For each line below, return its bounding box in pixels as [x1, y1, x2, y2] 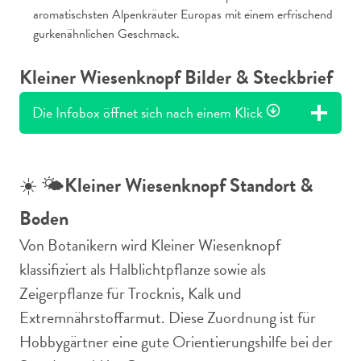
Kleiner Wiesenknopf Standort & [64, 171, 313, 200]
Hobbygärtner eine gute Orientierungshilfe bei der [19, 330, 333, 354]
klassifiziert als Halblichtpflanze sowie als [19, 257, 266, 281]
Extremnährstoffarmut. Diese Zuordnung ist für [19, 305, 316, 330]
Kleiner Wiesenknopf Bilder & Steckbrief [19, 63, 333, 92]
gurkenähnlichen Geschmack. [32, 24, 180, 44]
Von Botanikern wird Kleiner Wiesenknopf [19, 233, 280, 257]
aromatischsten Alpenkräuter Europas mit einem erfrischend [32, 5, 333, 24]
